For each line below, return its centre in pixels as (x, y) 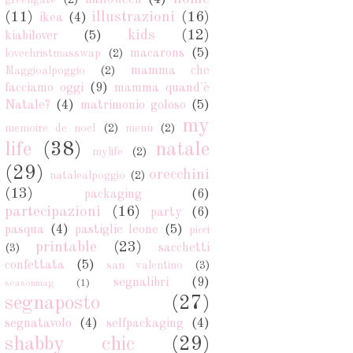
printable (66, 248)
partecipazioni (53, 212)
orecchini (180, 175)
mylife (108, 152)
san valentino (145, 266)
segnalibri (141, 283)
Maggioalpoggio (45, 71)
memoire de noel (50, 129)
